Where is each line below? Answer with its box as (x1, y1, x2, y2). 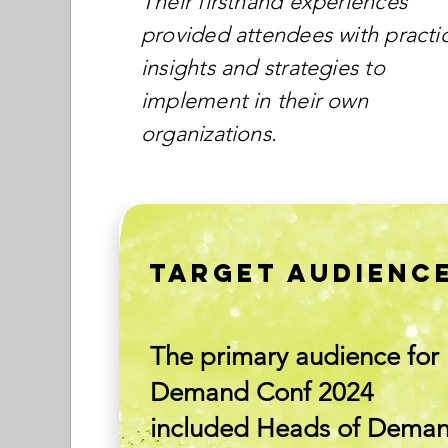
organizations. (141, 120, 278, 147)
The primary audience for (150, 341, 440, 372)
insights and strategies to (141, 54, 385, 81)
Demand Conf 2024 (150, 377, 375, 408)
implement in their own (141, 87, 368, 114)
